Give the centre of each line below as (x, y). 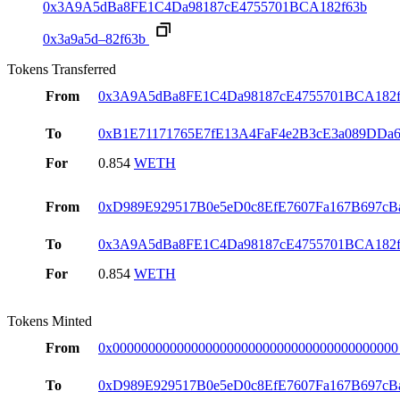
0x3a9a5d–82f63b (94, 39)
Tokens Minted (50, 321)
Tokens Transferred (62, 70)
